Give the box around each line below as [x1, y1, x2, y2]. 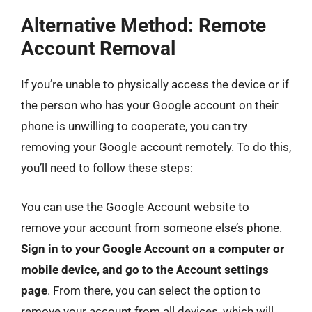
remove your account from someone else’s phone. [21, 220, 282, 235]
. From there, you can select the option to [47, 283, 261, 297]
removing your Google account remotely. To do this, [21, 140, 291, 154]
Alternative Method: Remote [21, 14, 266, 37]
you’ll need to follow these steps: [21, 161, 193, 175]
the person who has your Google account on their [21, 98, 279, 112]
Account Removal [21, 37, 175, 60]
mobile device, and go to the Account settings [21, 262, 269, 276]
